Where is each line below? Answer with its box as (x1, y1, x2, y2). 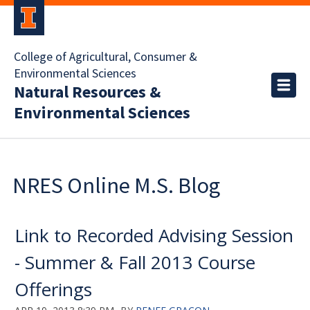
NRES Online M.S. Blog (12, 172, 220, 199)
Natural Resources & (14, 80, 161, 104)
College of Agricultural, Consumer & (14, 48, 197, 66)
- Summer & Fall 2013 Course (15, 250, 255, 275)
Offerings (15, 277, 92, 302)
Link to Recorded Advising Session (15, 223, 293, 248)
